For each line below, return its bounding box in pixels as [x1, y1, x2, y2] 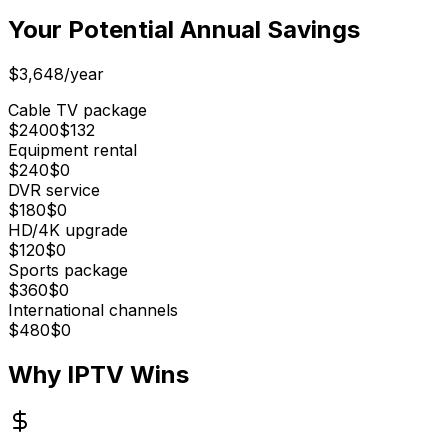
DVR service [8, 180, 100, 201]
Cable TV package [8, 100, 147, 121]
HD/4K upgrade [8, 220, 128, 241]
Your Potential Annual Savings [8, 15, 360, 45]
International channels [8, 300, 178, 321]
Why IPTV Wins [8, 360, 189, 390]
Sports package [8, 260, 128, 281]
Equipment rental [8, 140, 137, 161]
